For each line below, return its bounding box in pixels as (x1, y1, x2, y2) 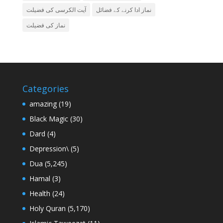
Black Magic (29, 114, 68, 124)
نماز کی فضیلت (26, 21, 65, 30)
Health (29, 189, 50, 199)
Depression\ (29, 144, 69, 154)
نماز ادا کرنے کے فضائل (96, 5, 151, 14)
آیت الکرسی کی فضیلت (26, 5, 86, 14)
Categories (22, 83, 69, 95)
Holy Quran (29, 204, 66, 214)
